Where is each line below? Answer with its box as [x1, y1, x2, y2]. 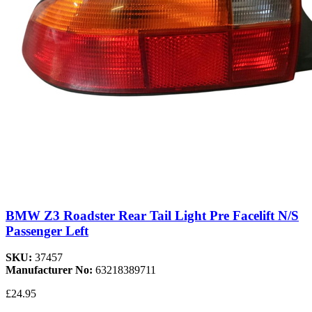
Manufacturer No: [6, 264, 95, 276]
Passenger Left [6, 223, 88, 238]
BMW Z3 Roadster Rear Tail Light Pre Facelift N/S [6, 208, 299, 223]
